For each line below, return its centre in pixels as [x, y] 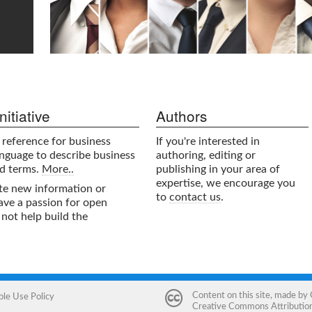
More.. [58, 170]
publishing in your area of [218, 170]
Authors [181, 115]
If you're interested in [208, 142]
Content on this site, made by [251, 295]
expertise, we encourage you [226, 184]
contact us [195, 197]
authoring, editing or [206, 156]
